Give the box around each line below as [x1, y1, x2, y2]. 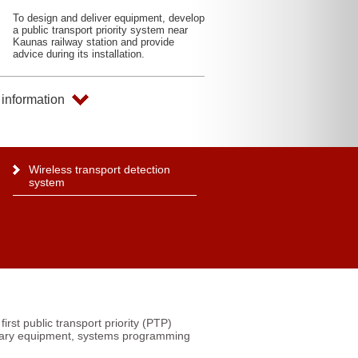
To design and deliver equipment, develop [13, 12, 205, 24]
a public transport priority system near [13, 24, 188, 36]
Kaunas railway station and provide [13, 36, 174, 48]
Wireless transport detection [29, 163, 170, 176]
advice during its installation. [13, 48, 145, 60]
